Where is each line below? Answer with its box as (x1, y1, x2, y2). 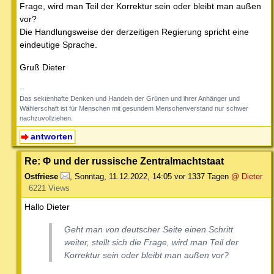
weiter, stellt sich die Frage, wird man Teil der (64, 237, 239, 247)
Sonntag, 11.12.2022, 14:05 (75, 171, 172, 181)
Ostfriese (24, 171, 58, 181)
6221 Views (28, 183, 70, 193)
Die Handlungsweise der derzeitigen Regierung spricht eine (20, 26, 249, 37)
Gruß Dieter (20, 62, 65, 72)
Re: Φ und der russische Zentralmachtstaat (24, 155, 224, 166)
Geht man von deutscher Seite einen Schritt (64, 224, 233, 234)
